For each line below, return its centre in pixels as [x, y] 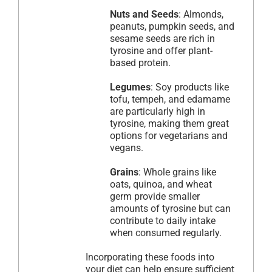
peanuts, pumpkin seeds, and [172, 27]
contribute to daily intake [163, 221]
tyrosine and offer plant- [161, 51]
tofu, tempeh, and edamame [170, 100]
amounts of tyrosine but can [170, 209]
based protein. [140, 63]
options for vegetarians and [169, 136]
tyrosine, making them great [169, 124]
